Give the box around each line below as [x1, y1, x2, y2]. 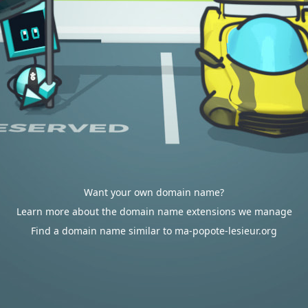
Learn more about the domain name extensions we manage [16, 205, 292, 218]
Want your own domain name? [84, 186, 224, 199]
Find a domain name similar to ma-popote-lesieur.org [31, 224, 277, 237]
